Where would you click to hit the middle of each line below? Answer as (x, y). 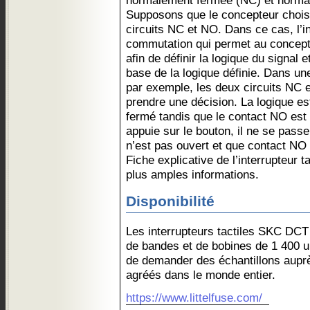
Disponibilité (170, 201)
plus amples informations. (192, 174)
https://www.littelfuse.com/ (194, 298)
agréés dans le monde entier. (201, 275)
